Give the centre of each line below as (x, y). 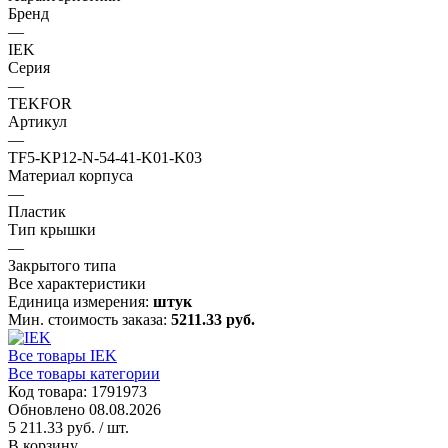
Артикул (37, 121)
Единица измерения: (80, 301)
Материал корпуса (70, 175)
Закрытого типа (62, 265)
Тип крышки (52, 229)
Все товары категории (84, 373)
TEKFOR (40, 103)
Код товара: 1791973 (77, 391)
